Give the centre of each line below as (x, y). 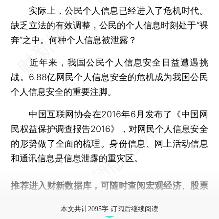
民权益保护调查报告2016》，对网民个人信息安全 (109, 129)
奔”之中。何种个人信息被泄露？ (74, 40)
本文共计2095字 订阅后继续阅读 (109, 209)
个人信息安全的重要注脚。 (64, 91)
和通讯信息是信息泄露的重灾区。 (77, 158)
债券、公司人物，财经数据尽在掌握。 (86, 200)
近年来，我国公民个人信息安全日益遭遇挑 (109, 62)
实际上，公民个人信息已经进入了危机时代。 (109, 10)
